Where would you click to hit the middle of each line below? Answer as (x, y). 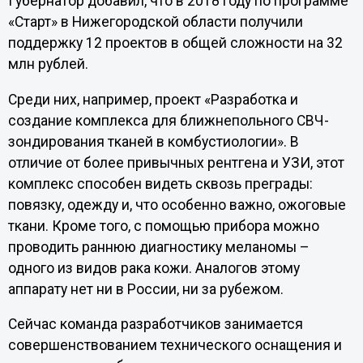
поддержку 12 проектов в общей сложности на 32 (175, 43)
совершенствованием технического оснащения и (175, 346)
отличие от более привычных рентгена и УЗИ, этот (176, 162)
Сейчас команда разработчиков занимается (155, 325)
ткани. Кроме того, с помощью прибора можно (163, 226)
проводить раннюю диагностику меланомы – (158, 247)
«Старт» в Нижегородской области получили (155, 21)
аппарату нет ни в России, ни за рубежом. (145, 289)
